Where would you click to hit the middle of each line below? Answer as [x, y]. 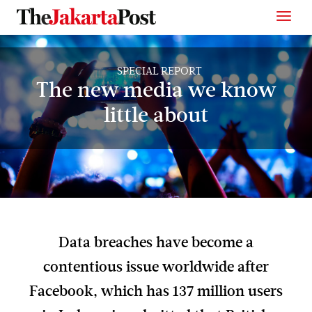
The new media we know [156, 92]
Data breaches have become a [156, 244]
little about [156, 117]
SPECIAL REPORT [159, 72]
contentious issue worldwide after [156, 268]
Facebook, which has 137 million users [156, 292]
